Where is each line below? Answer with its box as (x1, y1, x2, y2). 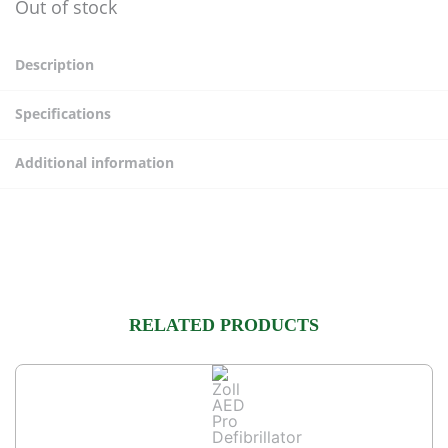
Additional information (15, 153, 174, 172)
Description (15, 55, 94, 74)
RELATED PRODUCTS (129, 315, 319, 335)
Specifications (15, 104, 111, 123)
